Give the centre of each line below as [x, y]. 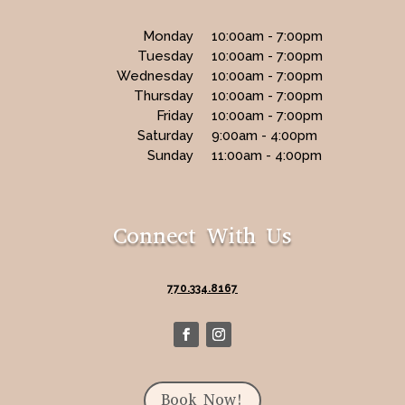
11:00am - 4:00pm [266, 155]
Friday [174, 115]
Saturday [165, 135]
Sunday [170, 155]
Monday [168, 36]
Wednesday [155, 75]
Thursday [163, 95]
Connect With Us [202, 235]
